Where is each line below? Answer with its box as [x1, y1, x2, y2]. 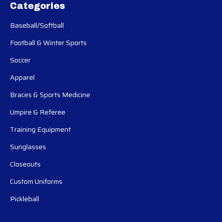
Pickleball [10, 193, 39, 205]
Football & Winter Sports [10, 37, 87, 49]
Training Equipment [10, 124, 71, 135]
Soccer [10, 55, 31, 66]
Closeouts [10, 159, 41, 170]
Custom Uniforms [10, 176, 62, 187]
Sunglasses [10, 141, 46, 153]
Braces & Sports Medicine [10, 89, 90, 101]
